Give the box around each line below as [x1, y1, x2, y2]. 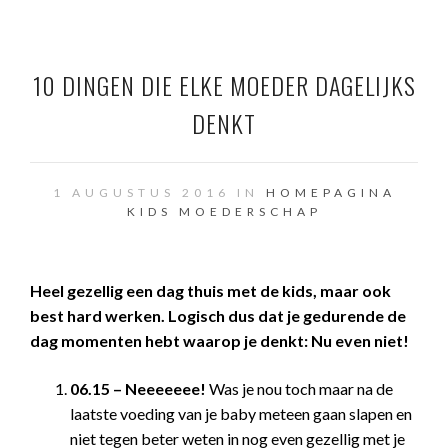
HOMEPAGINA [265, 185, 396, 200]
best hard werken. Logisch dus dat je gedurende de [30, 306, 406, 325]
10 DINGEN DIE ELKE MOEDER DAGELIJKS [32, 67, 416, 103]
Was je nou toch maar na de [209, 379, 393, 398]
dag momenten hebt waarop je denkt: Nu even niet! [30, 331, 409, 350]
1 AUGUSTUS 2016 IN [52, 185, 266, 200]
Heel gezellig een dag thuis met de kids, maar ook [30, 281, 391, 300]
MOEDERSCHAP [178, 204, 322, 219]
